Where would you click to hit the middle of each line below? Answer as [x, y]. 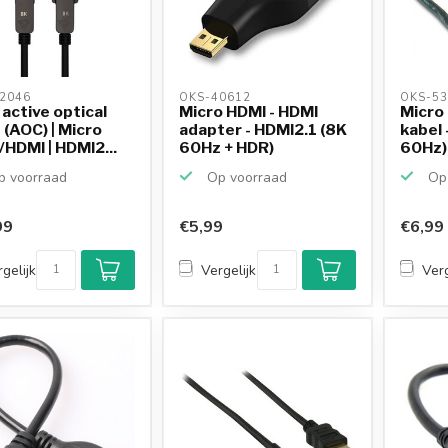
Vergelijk [229, 270]
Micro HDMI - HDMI [249, 111]
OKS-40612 [217, 97]
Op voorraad [245, 177]
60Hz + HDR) [227, 147]
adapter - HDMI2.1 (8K [263, 129]
